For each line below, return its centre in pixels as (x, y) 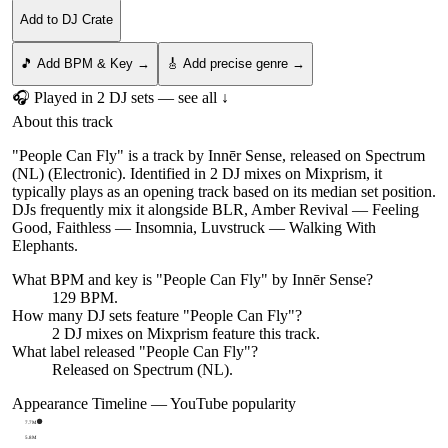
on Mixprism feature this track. (221, 333)
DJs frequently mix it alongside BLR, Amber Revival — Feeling (215, 209)
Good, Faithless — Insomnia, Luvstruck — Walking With (194, 227)
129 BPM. (85, 297)
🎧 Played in (54, 97)
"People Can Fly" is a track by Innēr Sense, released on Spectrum (218, 155)
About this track (62, 121)
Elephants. (45, 245)
